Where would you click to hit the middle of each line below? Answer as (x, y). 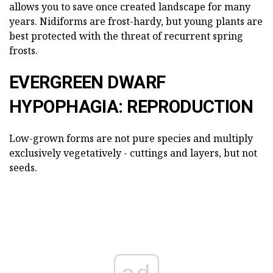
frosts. (23, 50)
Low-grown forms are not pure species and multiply (131, 138)
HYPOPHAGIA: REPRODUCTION (131, 106)
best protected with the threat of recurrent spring (126, 36)
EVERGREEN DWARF (87, 82)
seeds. (23, 167)
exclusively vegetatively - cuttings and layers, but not (133, 153)
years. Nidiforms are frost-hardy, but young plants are (136, 21)
